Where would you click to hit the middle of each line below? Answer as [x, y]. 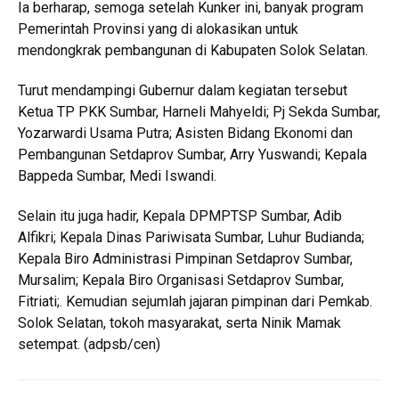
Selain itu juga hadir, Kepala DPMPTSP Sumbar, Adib [180, 216]
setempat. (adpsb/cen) [89, 345]
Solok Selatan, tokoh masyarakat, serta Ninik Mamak [179, 323]
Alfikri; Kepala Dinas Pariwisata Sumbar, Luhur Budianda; [191, 238]
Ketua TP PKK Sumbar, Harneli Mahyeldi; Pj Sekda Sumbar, [199, 112]
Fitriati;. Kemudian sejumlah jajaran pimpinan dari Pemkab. [195, 302]
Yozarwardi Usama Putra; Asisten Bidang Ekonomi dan [185, 134]
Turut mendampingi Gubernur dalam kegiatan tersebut [183, 91]
